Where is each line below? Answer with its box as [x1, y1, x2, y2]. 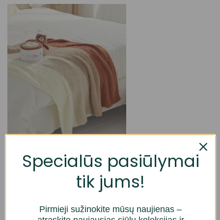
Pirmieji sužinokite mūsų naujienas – [39, 204, 182, 214]
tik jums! [76, 170, 145, 193]
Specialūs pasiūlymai [22, 149, 199, 173]
